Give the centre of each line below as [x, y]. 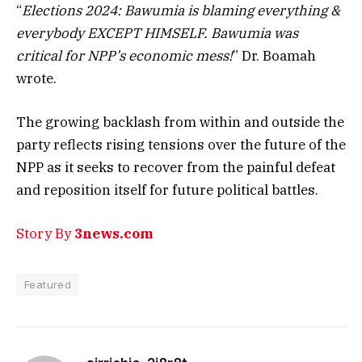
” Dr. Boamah [274, 55]
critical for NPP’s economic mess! [124, 55]
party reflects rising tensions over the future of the [181, 145]
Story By [45, 234]
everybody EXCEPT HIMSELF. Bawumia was [157, 33]
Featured [48, 285]
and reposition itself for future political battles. [167, 190]
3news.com [114, 234]
